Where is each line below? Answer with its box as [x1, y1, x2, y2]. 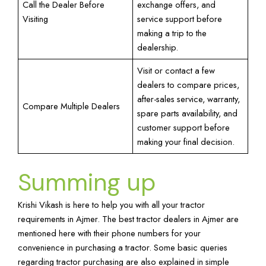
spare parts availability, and [137, 106, 238, 119]
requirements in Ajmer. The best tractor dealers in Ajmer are [18, 212, 239, 225]
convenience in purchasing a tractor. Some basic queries [18, 240, 227, 254]
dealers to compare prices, [137, 78, 240, 91]
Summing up [18, 166, 156, 198]
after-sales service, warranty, [137, 92, 240, 105]
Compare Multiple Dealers [23, 99, 121, 112]
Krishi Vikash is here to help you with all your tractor [18, 198, 205, 211]
